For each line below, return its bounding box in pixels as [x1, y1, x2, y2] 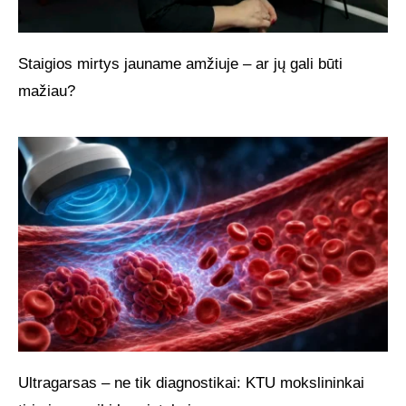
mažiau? [18, 82, 75, 100]
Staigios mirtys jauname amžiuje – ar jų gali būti [18, 54, 343, 72]
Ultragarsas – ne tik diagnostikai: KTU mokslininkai [18, 373, 364, 391]
